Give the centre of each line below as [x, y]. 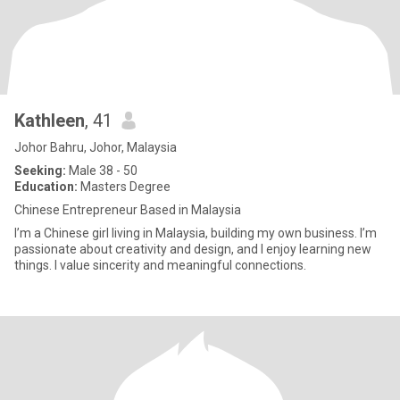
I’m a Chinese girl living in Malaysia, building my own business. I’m [196, 233]
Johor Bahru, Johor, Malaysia [96, 147]
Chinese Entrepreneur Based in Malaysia [128, 210]
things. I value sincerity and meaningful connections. [160, 265]
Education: [46, 187]
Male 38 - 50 [102, 171]
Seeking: [40, 171]
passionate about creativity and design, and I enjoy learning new [193, 249]
